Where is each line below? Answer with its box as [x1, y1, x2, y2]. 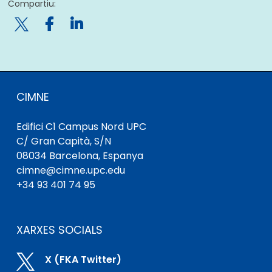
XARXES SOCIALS [16, 223, 103, 238]
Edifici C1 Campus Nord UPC [16, 120, 146, 134]
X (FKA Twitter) [45, 253, 121, 267]
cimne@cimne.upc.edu [16, 163, 125, 178]
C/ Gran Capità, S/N [16, 134, 111, 149]
